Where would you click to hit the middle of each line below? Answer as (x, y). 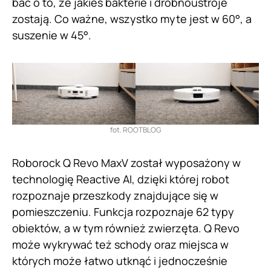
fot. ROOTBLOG (135, 130)
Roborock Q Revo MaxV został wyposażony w (126, 163)
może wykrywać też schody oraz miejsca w (120, 245)
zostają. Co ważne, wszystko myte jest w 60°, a (132, 19)
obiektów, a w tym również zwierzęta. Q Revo (126, 228)
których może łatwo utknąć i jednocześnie (120, 261)
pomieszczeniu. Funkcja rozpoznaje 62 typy (123, 212)
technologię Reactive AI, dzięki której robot (121, 179)
